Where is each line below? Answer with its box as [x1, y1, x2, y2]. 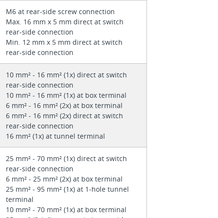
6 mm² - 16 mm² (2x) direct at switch [5, 110, 123, 120]
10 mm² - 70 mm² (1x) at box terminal [5, 204, 128, 214]
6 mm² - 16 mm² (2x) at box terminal [5, 100, 125, 110]
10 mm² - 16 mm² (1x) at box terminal [5, 90, 128, 100]
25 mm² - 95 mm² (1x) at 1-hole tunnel [5, 184, 129, 194]
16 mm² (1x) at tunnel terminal [5, 131, 105, 141]
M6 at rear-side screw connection [5, 6, 117, 16]
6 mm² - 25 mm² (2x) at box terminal [5, 174, 125, 183]
